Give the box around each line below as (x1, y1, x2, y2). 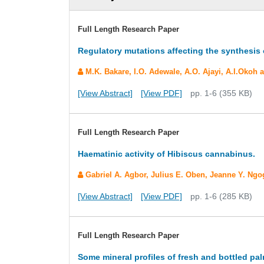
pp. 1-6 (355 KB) (190, 88, 252, 98)
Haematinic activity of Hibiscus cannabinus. (78, 149, 255, 159)
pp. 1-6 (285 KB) (190, 192, 252, 201)
